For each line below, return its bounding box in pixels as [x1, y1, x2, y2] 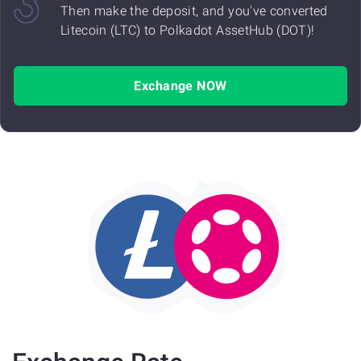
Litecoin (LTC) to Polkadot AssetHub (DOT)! [60, 23, 315, 38]
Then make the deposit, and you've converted [60, 3, 328, 19]
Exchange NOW [134, 78, 227, 93]
